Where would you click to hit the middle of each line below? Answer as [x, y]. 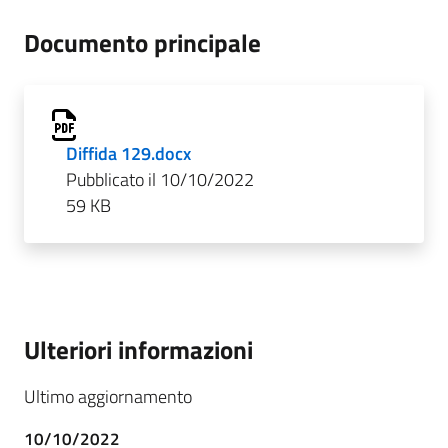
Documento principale [142, 43]
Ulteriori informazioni [138, 350]
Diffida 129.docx [128, 154]
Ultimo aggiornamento [108, 397]
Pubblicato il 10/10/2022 [159, 180]
